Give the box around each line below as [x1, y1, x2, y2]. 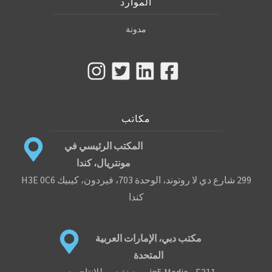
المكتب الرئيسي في [64, 140, 143, 152]
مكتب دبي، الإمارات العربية [95, 232, 202, 245]
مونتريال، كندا [76, 157, 131, 169]
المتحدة [133, 249, 163, 262]
